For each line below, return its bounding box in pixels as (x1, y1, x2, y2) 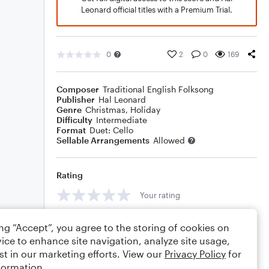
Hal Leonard (98, 94, 146, 104)
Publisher (56, 94, 95, 104)
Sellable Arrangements (56, 135, 150, 145)
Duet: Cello (89, 125, 133, 135)
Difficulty (56, 115, 92, 125)
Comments (56, 217, 101, 227)
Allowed (153, 135, 185, 145)
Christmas (85, 104, 125, 115)
